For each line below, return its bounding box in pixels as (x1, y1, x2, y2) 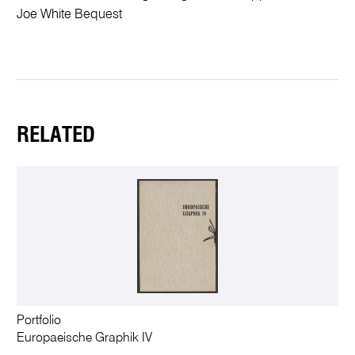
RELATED (17, 124, 96, 147)
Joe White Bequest (17, 8, 123, 22)
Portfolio (17, 314, 62, 327)
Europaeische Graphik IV (17, 331, 153, 345)
